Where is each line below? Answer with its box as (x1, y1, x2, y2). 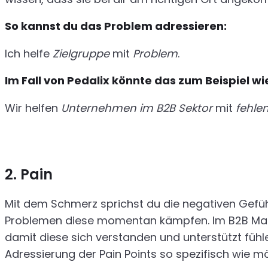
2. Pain (5, 164, 53, 184)
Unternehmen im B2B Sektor (61, 100, 212, 115)
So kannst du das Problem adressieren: (5, 19, 227, 34)
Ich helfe (5, 45, 53, 61)
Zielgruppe (53, 45, 109, 61)
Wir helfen (5, 100, 61, 115)
